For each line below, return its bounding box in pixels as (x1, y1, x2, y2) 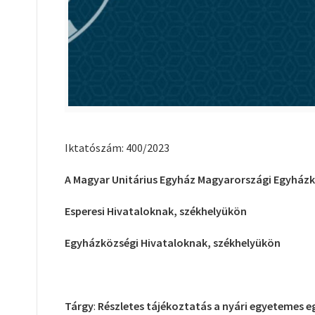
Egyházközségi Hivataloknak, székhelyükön (65, 235, 281, 250)
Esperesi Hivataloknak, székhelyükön (65, 203, 247, 218)
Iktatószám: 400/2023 (65, 140, 169, 155)
